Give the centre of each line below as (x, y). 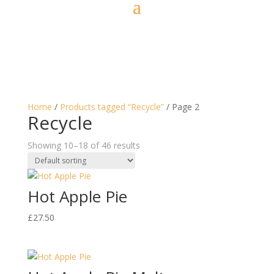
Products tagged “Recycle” (112, 107)
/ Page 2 (181, 107)
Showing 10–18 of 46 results (83, 145)
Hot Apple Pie (77, 196)
